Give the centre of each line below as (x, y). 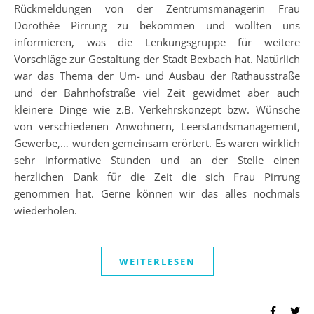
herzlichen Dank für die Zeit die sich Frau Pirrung (157, 177)
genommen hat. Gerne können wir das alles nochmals (157, 194)
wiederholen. (46, 211)
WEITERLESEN (157, 262)
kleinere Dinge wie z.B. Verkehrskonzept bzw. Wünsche (157, 110)
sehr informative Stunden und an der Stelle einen (157, 160)
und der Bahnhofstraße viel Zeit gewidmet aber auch (157, 93)
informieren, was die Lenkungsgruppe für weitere (157, 42)
